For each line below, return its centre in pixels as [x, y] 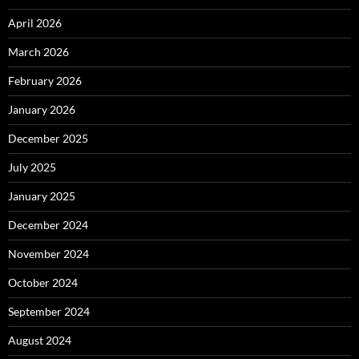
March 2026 [38, 52]
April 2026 [35, 23]
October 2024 [43, 283]
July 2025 [32, 167]
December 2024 [48, 225]
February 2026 [45, 81]
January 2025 [42, 196]
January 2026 [42, 110]
